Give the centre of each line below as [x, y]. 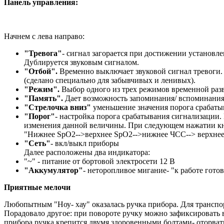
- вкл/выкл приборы [85, 143]
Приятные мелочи [37, 187]
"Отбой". [42, 71]
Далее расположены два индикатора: [87, 152]
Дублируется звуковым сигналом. [81, 62]
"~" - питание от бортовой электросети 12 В [99, 161]
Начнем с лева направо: [44, 36]
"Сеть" [37, 143]
